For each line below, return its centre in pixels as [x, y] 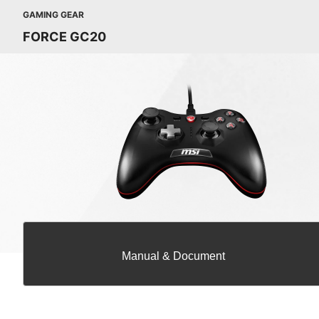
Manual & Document [174, 256]
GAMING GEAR [53, 15]
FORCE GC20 [64, 37]
